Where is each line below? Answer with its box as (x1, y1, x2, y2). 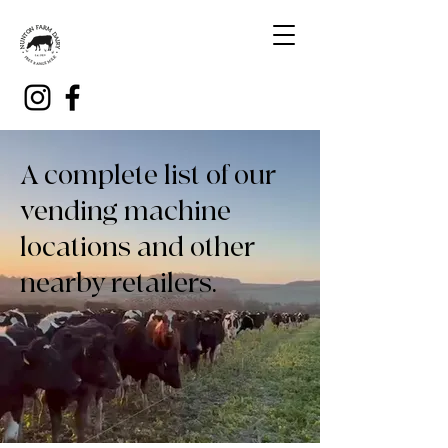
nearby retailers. (20, 267, 217, 300)
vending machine (20, 195, 231, 228)
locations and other (20, 231, 254, 264)
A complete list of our (20, 159, 275, 192)
